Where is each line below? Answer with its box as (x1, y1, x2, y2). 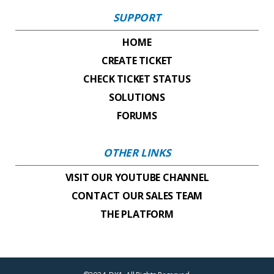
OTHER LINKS (103, 145, 171, 160)
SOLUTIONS (108, 90, 166, 104)
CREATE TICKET (101, 53, 173, 67)
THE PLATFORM (100, 207, 174, 221)
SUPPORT (113, 10, 161, 24)
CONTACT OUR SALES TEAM (71, 188, 203, 202)
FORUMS (117, 108, 157, 122)
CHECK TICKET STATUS (83, 72, 191, 86)
